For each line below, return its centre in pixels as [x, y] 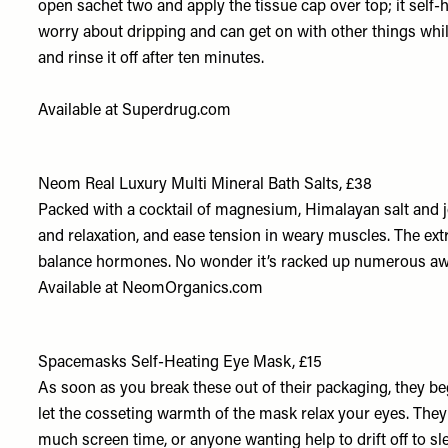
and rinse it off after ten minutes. [151, 59]
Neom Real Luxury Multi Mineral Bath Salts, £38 [205, 185]
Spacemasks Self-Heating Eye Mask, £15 [180, 363]
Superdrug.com [177, 111]
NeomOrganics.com [193, 289]
